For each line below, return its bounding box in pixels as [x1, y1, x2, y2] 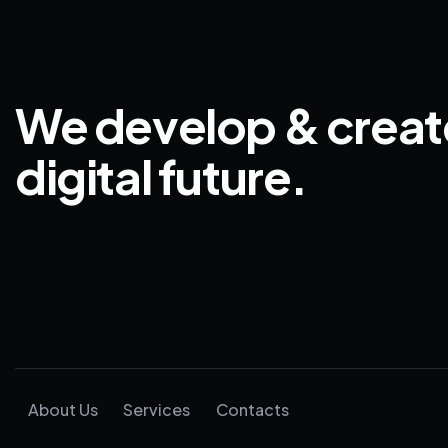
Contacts [215, 399, 289, 421]
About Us [27, 399, 98, 421]
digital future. [15, 145, 308, 205]
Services [123, 399, 191, 421]
